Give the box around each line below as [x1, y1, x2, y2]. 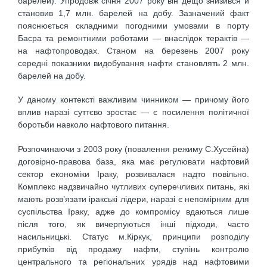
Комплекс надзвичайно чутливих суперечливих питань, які [18, 181, 249, 191]
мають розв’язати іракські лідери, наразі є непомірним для [18, 194, 249, 204]
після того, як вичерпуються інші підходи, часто [18, 219, 249, 229]
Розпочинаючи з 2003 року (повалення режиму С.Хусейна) [18, 144, 249, 154]
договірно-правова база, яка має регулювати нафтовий [18, 156, 249, 166]
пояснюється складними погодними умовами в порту [18, 20, 249, 30]
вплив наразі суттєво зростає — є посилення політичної [18, 107, 249, 117]
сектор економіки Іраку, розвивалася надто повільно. [18, 169, 249, 179]
